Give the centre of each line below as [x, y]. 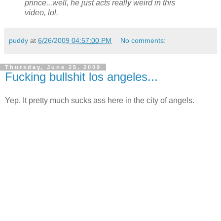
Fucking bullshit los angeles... [81, 77]
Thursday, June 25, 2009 [53, 67]
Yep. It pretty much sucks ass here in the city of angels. [100, 100]
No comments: [143, 41]
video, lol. [41, 13]
